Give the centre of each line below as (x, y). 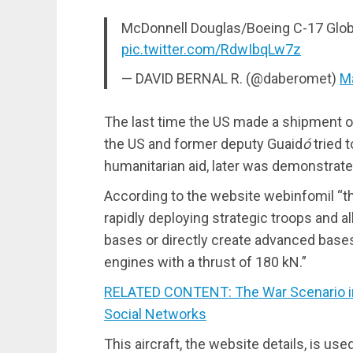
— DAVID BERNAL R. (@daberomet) (230, 78)
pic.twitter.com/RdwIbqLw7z (211, 49)
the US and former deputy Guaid (203, 143)
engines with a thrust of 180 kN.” (205, 262)
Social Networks (155, 314)
